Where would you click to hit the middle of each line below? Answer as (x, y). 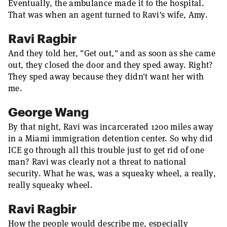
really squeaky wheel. (51, 185)
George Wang (48, 112)
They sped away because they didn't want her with (106, 77)
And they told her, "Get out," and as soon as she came (112, 53)
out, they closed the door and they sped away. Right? (111, 65)
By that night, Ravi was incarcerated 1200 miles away (111, 127)
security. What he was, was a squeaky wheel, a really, (112, 173)
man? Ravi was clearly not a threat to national (97, 162)
